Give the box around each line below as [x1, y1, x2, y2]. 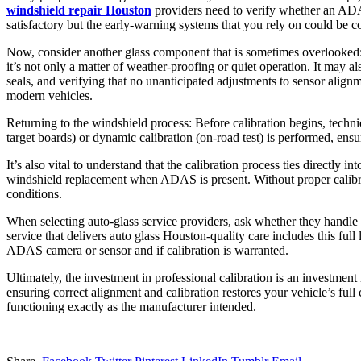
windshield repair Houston [6, 2, 151, 17]
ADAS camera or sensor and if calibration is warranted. [6, 243, 288, 257]
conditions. [6, 186, 62, 201]
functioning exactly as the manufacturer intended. [6, 299, 256, 313]
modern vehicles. [6, 88, 93, 102]
